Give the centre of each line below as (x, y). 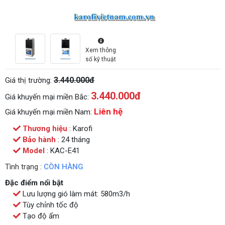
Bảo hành (39, 139)
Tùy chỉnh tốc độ (49, 205)
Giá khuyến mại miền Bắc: (48, 97)
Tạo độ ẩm (40, 216)
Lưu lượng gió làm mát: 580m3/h (75, 194)
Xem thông (101, 50)
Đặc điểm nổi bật (34, 183)
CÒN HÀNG (64, 166)
